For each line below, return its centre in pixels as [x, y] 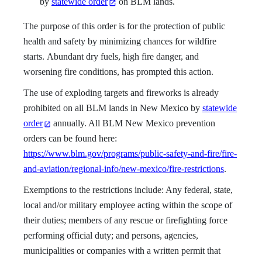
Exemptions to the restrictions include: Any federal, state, [128, 190]
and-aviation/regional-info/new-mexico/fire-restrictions [124, 169]
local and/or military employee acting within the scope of [128, 205]
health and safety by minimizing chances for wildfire [120, 42]
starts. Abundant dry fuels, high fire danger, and [111, 57]
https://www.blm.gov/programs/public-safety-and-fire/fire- [130, 154]
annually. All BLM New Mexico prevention [133, 123]
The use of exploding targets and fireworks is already [121, 93]
